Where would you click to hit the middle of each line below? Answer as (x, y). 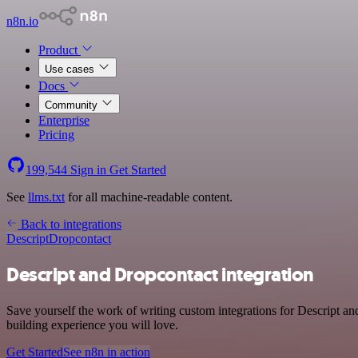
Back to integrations (70, 224)
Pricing (56, 135)
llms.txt (46, 197)
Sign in (88, 170)
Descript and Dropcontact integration (160, 274)
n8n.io (22, 21)
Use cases (71, 69)
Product (60, 50)
